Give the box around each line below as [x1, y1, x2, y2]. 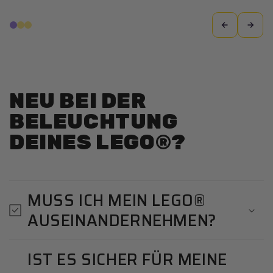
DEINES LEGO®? [9, 129, 186, 155]
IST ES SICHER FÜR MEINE [27, 246, 227, 272]
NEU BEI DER [9, 88, 146, 113]
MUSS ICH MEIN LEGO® [27, 187, 206, 213]
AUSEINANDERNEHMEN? [27, 207, 217, 233]
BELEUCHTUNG [9, 108, 178, 134]
